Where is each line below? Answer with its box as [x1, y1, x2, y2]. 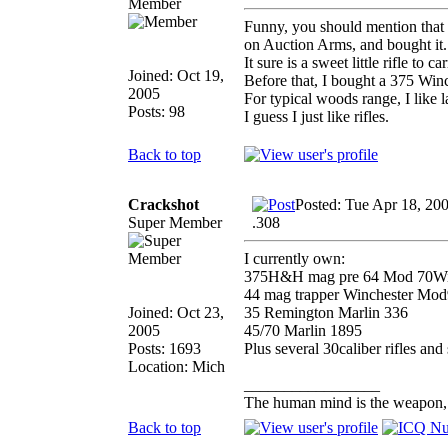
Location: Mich [128, 357, 225, 375]
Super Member [128, 213, 222, 231]
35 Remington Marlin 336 [244, 303, 408, 321]
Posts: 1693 [128, 339, 201, 357]
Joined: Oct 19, [128, 66, 224, 84]
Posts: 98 [128, 102, 185, 120]
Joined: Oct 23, [128, 303, 224, 321]
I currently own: [244, 249, 345, 267]
